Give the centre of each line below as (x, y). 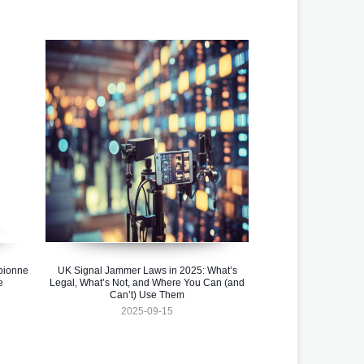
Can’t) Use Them (147, 295)
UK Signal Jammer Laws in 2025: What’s (147, 271)
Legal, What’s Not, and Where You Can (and (147, 283)
